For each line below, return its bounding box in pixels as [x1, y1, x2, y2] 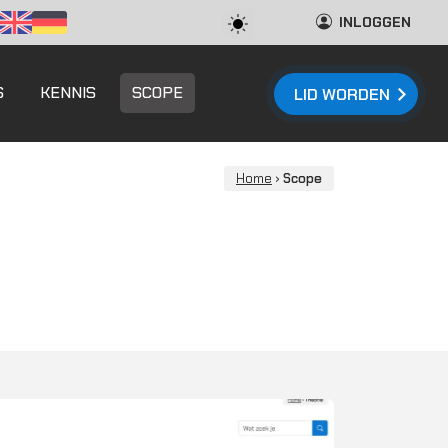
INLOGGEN [339, 13, 412, 31]
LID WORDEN [294, 83, 390, 105]
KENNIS [39, 81, 96, 103]
